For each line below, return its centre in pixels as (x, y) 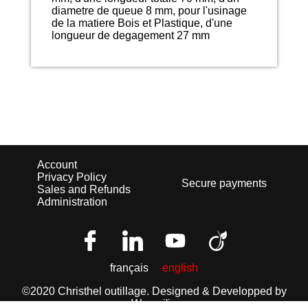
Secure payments (224, 184)
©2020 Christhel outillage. (87, 291)
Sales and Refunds (84, 190)
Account (57, 165)
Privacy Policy (72, 177)
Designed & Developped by (219, 291)
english (180, 268)
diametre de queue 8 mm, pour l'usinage (149, 10)
